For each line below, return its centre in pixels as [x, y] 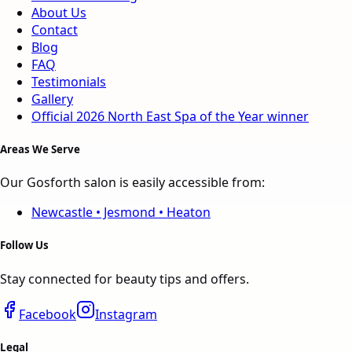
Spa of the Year [219, 116]
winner [286, 116]
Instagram [126, 314]
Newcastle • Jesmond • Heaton [121, 213]
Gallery [52, 99]
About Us [59, 12]
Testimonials [69, 81]
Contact [55, 29]
